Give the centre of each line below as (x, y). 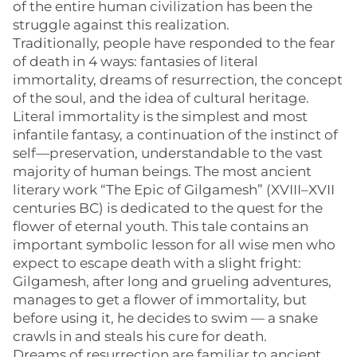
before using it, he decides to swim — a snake (165, 318)
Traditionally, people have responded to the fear (174, 43)
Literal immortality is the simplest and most (160, 116)
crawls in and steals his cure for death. (140, 336)
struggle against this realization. (121, 25)
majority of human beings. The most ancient (162, 171)
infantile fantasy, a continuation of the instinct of (175, 135)
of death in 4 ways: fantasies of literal (135, 61)
